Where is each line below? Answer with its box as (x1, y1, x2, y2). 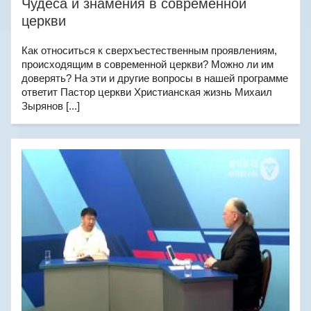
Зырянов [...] (22, 100, 80, 112)
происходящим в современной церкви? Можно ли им (22, 58, 274, 70)
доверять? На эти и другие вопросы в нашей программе (22, 72, 288, 84)
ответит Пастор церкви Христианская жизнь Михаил (22, 86, 272, 98)
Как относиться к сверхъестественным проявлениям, (22, 44, 277, 56)
